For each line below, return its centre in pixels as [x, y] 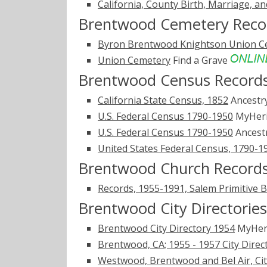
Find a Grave [200, 60]
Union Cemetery [134, 60]
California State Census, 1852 [163, 100]
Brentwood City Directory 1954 [166, 229]
